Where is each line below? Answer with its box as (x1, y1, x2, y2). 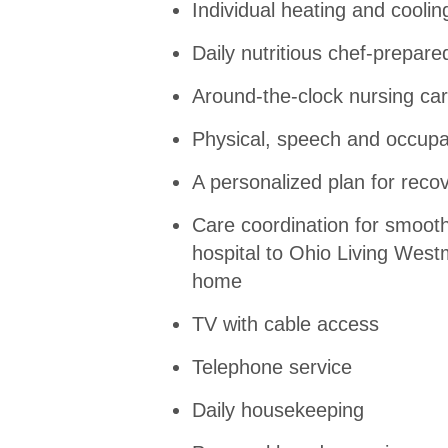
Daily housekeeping (192, 398, 364, 421)
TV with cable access (192, 312, 379, 335)
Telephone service (192, 355, 352, 378)
